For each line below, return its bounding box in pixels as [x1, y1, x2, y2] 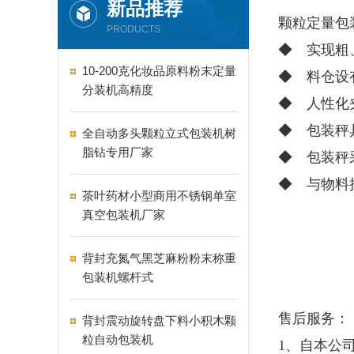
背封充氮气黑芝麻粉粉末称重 [82, 251, 236, 265]
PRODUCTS [107, 24, 160, 35]
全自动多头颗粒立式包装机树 [82, 126, 236, 140]
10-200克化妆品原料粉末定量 [82, 64, 236, 77]
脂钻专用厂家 [82, 145, 153, 159]
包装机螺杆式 [82, 270, 153, 284]
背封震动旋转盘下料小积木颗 [82, 314, 236, 327]
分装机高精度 [82, 83, 153, 96]
